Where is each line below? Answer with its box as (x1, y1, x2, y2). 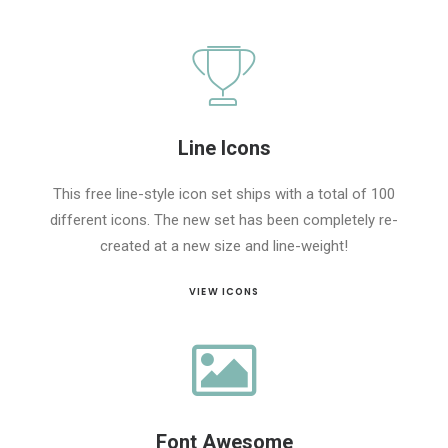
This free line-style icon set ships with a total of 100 (53, 185, 395, 203)
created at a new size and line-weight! (100, 237, 348, 255)
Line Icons (177, 136, 271, 160)
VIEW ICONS (188, 284, 260, 298)
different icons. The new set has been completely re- (50, 211, 398, 229)
